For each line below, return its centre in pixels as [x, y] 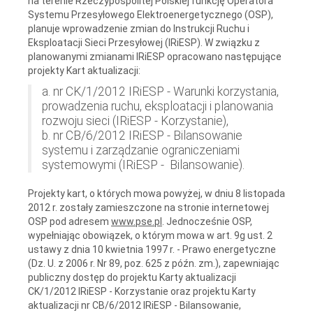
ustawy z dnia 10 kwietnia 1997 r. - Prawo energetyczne [152, 249]
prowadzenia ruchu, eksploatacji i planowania [158, 106]
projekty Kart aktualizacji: [84, 70]
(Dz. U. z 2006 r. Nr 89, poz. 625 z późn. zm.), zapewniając [154, 263]
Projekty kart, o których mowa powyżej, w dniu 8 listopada [156, 193]
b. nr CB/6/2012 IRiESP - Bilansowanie [142, 135]
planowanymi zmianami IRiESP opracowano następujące [155, 56]
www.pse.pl [137, 221]
